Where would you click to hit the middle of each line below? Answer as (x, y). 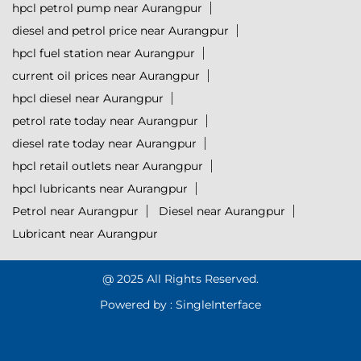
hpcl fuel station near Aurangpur (104, 54)
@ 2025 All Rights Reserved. (180, 279)
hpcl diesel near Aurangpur (88, 99)
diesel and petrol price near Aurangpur (120, 31)
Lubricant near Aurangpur (85, 234)
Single (193, 305)
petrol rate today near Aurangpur (105, 121)
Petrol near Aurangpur (75, 212)
